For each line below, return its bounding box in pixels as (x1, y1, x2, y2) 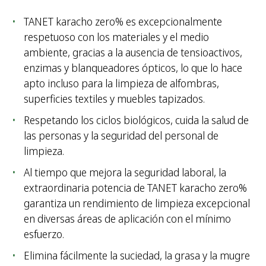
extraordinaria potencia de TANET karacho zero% (24, 180, 247, 195)
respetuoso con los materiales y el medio (24, 30, 209, 45)
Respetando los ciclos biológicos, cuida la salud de (24, 113, 249, 128)
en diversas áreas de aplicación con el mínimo (24, 211, 231, 226)
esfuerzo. (24, 227, 64, 242)
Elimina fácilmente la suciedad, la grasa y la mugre (24, 248, 250, 263)
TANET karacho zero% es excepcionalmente (24, 14, 222, 29)
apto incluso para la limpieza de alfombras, (24, 76, 219, 91)
